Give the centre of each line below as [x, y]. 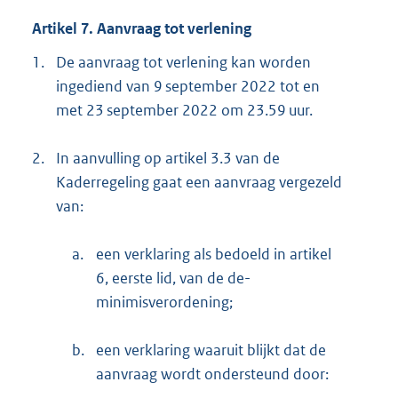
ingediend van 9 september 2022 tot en [188, 86]
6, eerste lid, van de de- [173, 278]
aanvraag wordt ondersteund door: [212, 374]
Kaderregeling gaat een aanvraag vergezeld [199, 182]
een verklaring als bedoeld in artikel [214, 254]
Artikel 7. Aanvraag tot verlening [142, 29]
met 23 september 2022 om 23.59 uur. [184, 110]
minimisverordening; [164, 302]
